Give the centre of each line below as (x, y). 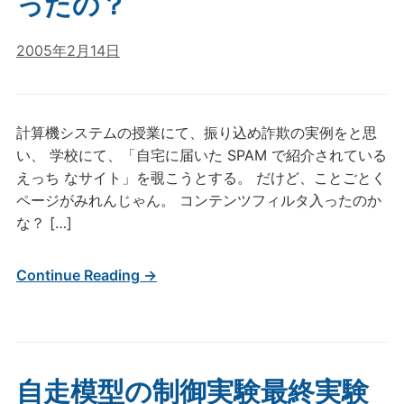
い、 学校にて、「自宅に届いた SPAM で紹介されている (201, 155)
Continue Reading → (86, 275)
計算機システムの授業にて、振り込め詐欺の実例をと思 (196, 133)
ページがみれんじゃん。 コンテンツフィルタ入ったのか (198, 200)
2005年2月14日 (68, 50)
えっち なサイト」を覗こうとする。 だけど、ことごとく (201, 178)
